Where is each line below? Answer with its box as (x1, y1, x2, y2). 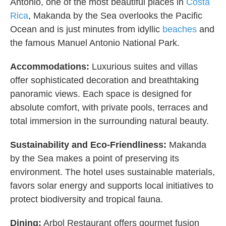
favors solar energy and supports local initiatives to (10, 181, 213, 191)
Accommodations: (10, 62, 89, 72)
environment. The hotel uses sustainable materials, (10, 167, 215, 178)
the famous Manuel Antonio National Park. (10, 38, 180, 48)
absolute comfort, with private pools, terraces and (10, 102, 208, 113)
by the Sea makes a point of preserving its (10, 153, 179, 164)
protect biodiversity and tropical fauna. (10, 194, 163, 205)
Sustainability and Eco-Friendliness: (10, 140, 169, 150)
